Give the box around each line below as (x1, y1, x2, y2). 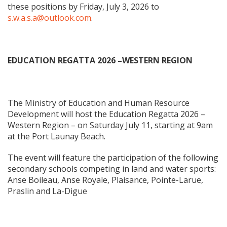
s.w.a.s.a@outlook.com (8, 12, 91, 23)
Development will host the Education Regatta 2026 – (8, 108, 205, 120)
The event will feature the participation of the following (8, 152, 218, 163)
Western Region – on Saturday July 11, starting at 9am (8, 120, 213, 131)
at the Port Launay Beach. (8, 131, 105, 142)
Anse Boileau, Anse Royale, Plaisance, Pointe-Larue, (8, 174, 203, 185)
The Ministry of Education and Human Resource (8, 97, 190, 108)
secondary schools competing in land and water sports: (8, 163, 216, 174)
